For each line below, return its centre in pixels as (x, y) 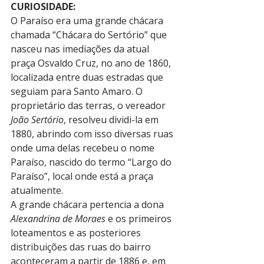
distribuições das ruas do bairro (82, 247)
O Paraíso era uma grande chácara (88, 21)
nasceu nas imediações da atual (81, 49)
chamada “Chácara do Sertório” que (90, 35)
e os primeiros (140, 219)
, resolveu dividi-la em (112, 120)
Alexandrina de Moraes (58, 219)
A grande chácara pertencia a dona (88, 204)
